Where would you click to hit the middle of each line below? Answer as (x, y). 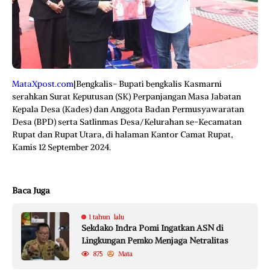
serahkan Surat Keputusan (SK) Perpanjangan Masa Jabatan (127, 96)
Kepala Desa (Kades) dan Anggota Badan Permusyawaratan (128, 109)
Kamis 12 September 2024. (61, 147)
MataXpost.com (43, 84)
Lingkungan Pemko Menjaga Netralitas (155, 240)
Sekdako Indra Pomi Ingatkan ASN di (152, 228)
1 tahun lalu (106, 217)
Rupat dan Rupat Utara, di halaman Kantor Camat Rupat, (122, 134)
